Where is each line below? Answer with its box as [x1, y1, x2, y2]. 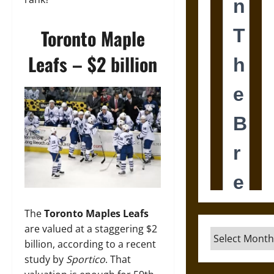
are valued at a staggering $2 [24, 222, 157, 235]
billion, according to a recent [24, 237, 156, 251]
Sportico [66, 253, 105, 266]
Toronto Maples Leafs [44, 207, 149, 220]
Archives [209, 227, 251, 240]
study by [24, 253, 66, 266]
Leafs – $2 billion [28, 50, 158, 78]
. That [105, 253, 131, 266]
